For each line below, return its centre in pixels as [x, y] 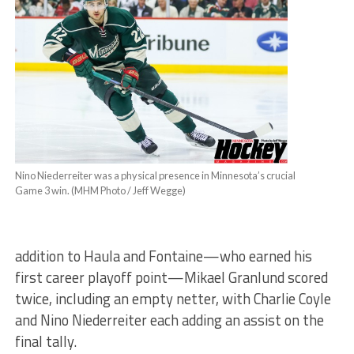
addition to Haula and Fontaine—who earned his [163, 256]
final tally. [45, 341]
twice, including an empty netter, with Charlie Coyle [173, 298]
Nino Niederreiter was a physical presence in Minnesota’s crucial [155, 175]
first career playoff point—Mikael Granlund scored [171, 277]
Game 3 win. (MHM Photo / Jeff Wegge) [100, 190]
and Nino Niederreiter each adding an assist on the [169, 320]
